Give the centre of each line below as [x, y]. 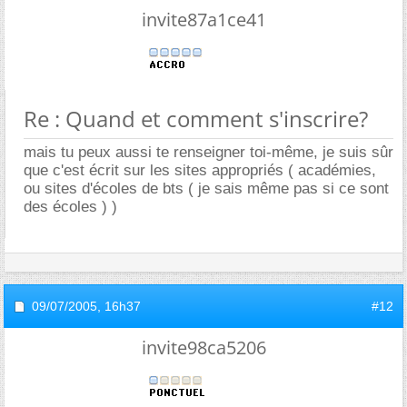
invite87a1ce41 [203, 19]
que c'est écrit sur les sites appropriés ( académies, [200, 170]
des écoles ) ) [70, 206]
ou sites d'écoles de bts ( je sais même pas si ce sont [206, 188]
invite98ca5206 [203, 347]
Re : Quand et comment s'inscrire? [196, 118]
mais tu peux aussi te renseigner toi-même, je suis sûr [208, 152]
